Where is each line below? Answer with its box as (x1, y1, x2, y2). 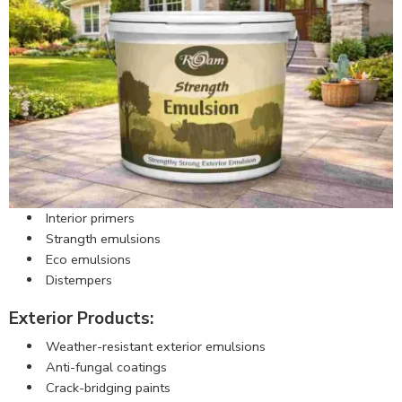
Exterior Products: (9, 306, 153, 330)
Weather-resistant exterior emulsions (45, 337, 266, 356)
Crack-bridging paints (45, 379, 170, 398)
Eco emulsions (45, 249, 131, 268)
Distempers (45, 270, 112, 289)
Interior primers (45, 208, 135, 227)
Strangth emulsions (45, 229, 161, 248)
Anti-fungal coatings (45, 358, 167, 377)
